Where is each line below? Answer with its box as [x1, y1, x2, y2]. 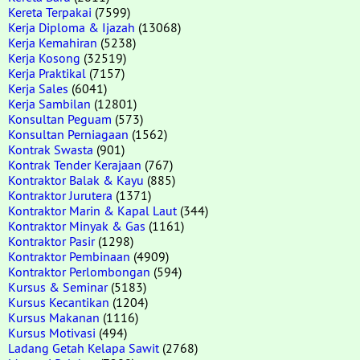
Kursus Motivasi [8, 324, 96, 341]
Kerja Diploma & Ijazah [8, 18, 135, 35]
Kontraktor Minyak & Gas [8, 217, 145, 234]
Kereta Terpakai [8, 3, 92, 20]
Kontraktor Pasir [8, 232, 95, 249]
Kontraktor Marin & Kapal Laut [8, 202, 177, 219]
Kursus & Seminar [8, 278, 108, 295]
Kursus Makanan [8, 309, 100, 325]
